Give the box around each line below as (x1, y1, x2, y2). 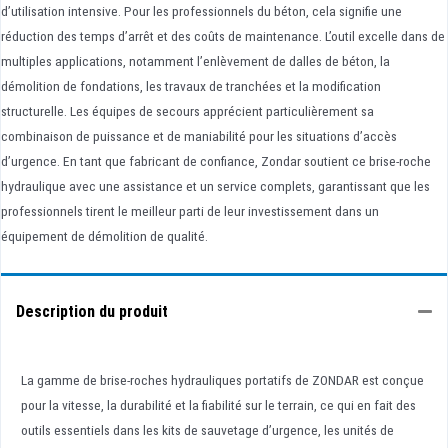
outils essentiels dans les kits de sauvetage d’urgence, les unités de (21, 421, 394, 438)
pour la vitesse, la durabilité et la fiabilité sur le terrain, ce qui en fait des (21, 396, 416, 413)
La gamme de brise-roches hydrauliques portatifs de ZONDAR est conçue (21, 371, 424, 388)
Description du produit (16, 301, 168, 321)
